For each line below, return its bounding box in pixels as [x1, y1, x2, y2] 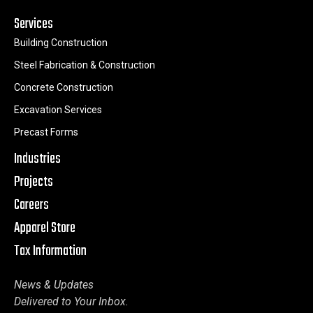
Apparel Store [14, 217, 75, 240]
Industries [14, 148, 61, 170]
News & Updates [14, 278, 94, 292]
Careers [14, 194, 49, 217]
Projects [14, 171, 53, 194]
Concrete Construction [14, 82, 113, 94]
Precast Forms [14, 126, 78, 138]
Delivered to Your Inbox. [14, 295, 129, 309]
